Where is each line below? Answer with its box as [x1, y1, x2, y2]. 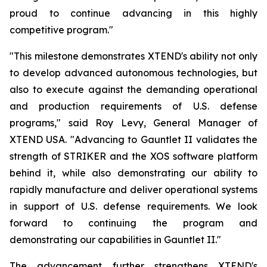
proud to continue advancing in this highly [10, 7, 257, 20]
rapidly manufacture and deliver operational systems [10, 184, 257, 196]
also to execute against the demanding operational [10, 83, 257, 96]
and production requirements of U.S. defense [10, 100, 257, 113]
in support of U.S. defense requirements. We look [10, 200, 257, 213]
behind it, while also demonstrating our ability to [10, 167, 257, 179]
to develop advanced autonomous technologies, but [10, 67, 257, 79]
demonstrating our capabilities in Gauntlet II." [10, 234, 221, 246]
